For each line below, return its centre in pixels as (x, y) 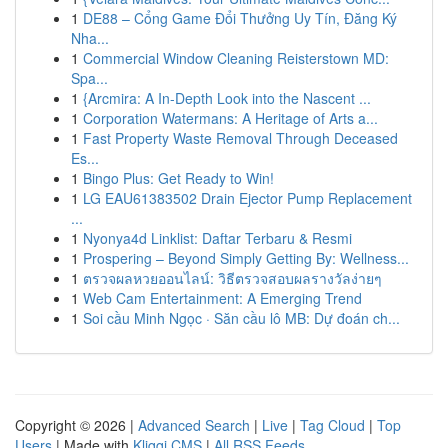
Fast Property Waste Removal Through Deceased (240, 138)
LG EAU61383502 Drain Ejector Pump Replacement (247, 198)
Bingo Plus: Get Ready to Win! (178, 178)
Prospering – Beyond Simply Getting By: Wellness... (246, 258)
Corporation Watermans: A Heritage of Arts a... (230, 118)
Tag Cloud (332, 425)
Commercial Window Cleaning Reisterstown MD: (236, 58)
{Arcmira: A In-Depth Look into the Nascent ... (227, 98)
